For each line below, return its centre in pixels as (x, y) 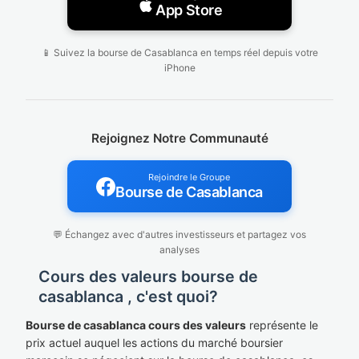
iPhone (179, 68)
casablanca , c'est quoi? (128, 296)
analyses (179, 250)
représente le (282, 325)
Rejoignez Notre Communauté (179, 138)
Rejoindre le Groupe (189, 177)
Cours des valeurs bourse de (148, 276)
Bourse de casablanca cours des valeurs (136, 325)
